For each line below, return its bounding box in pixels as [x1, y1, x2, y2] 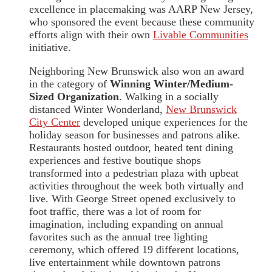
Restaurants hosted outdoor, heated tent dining [29, 141, 233, 154]
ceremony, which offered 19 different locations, [29, 243, 239, 256]
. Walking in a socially [119, 90, 219, 103]
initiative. [29, 41, 71, 54]
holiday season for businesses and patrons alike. [29, 129, 240, 141]
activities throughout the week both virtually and [29, 180, 243, 192]
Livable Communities [153, 29, 248, 41]
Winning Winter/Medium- [110, 78, 233, 90]
